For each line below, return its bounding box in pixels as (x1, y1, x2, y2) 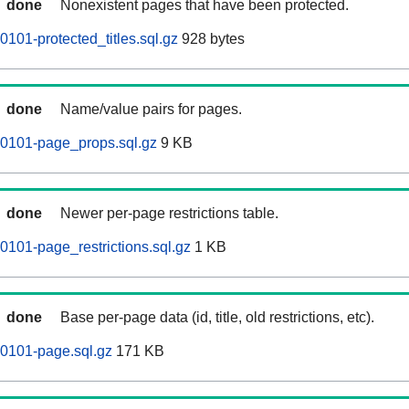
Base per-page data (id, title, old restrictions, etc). (60, 309, 374, 326)
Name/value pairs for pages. (60, 101, 242, 118)
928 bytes (178, 31, 245, 47)
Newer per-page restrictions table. (60, 205, 278, 222)
